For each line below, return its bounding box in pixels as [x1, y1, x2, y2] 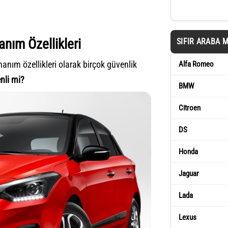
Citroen [179, 103, 201, 112]
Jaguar [179, 169, 199, 178]
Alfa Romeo [179, 60, 214, 69]
